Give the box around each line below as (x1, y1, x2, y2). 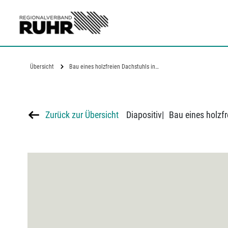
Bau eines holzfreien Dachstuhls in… (69, 63, 159, 70)
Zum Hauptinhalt (7, 1, 68, 12)
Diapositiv (126, 109, 162, 120)
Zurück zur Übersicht (45, 109, 119, 120)
